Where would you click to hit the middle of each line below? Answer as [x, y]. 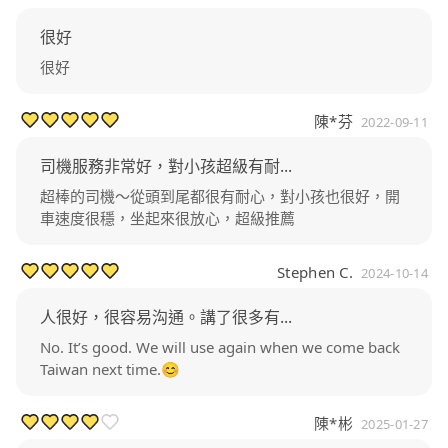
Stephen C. [315, 272]
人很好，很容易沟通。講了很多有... [166, 317]
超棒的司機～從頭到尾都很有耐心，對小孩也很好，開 [220, 196]
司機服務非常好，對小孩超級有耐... [166, 166]
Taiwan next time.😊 [110, 369]
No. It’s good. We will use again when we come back [220, 347]
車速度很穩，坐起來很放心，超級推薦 [167, 218]
